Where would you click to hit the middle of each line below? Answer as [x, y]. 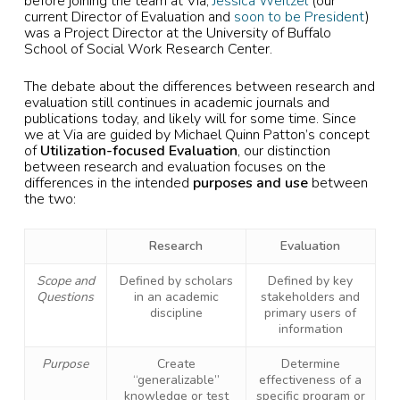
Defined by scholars [176, 281]
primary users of [311, 313]
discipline [176, 313]
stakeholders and [311, 297]
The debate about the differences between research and [199, 87]
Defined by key [311, 281]
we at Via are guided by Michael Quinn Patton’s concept [196, 135]
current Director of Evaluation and [129, 17]
